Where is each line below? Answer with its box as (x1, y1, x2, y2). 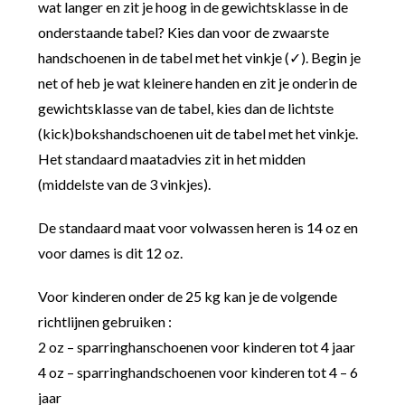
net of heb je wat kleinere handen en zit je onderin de (38, 74, 358, 92)
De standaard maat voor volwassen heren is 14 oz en (38, 219, 359, 237)
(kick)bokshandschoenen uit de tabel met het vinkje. (38, 125, 359, 143)
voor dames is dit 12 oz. (38, 244, 184, 262)
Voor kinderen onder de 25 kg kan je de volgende (38, 287, 338, 306)
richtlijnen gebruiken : (38, 313, 173, 331)
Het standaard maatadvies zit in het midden (38, 150, 306, 168)
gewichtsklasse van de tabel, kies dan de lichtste (38, 99, 334, 118)
